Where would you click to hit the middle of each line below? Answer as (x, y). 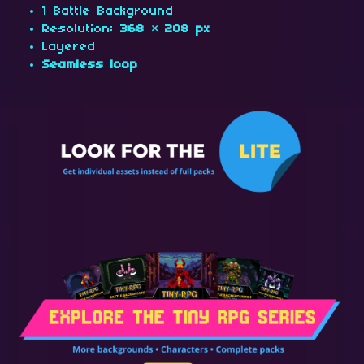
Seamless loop (90, 65)
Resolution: (81, 29)
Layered (69, 47)
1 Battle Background (108, 11)
